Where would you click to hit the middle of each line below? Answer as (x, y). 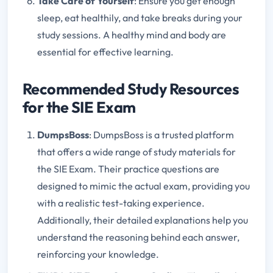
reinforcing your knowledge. (98, 254)
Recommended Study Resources (131, 89)
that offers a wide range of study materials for (136, 152)
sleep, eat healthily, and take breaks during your (140, 18)
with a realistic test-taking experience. (121, 203)
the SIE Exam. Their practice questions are (128, 169)
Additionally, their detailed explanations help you (143, 220)
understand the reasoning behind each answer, (138, 237)
